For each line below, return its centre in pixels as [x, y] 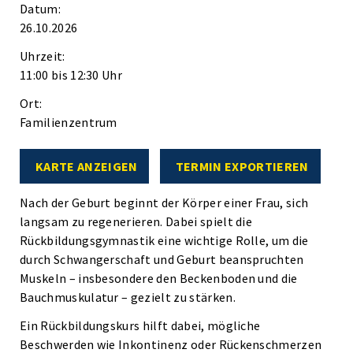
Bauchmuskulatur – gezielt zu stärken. [128, 297]
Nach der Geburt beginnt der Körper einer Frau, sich [164, 203]
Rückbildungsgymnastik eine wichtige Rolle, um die [164, 240]
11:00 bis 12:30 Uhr [71, 75]
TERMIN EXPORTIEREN [242, 166]
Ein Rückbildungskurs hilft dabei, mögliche [140, 325]
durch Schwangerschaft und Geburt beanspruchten [162, 259]
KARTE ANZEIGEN [87, 166]
